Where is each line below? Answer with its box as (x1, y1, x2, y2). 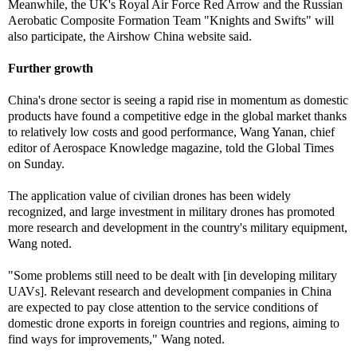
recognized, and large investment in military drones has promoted (8, 205, 335, 218)
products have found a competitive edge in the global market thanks (8, 109, 347, 123)
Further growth (8, 61, 96, 75)
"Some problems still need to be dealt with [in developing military (8, 269, 337, 282)
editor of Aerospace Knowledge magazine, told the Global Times (8, 141, 334, 155)
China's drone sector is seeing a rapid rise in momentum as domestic (8, 93, 348, 107)
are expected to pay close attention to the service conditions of (8, 300, 318, 314)
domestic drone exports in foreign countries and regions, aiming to (8, 316, 339, 330)
